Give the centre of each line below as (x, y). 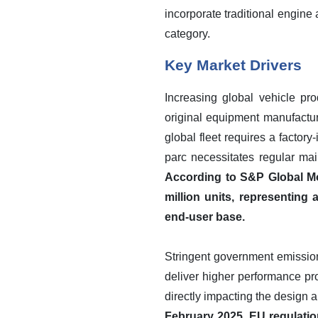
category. (187, 34)
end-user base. (205, 217)
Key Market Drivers (233, 65)
